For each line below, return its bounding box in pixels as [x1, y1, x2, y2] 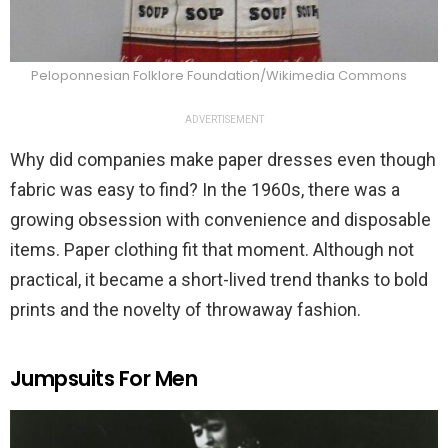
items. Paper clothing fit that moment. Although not [10, 239, 414, 261]
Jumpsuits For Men [10, 364, 198, 394]
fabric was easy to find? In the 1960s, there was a [10, 179, 400, 201]
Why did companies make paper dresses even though [10, 149, 436, 171]
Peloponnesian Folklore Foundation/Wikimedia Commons [31, 66, 407, 86]
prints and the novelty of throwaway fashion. [10, 299, 361, 321]
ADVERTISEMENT [184, 114, 264, 126]
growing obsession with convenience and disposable [10, 209, 431, 231]
